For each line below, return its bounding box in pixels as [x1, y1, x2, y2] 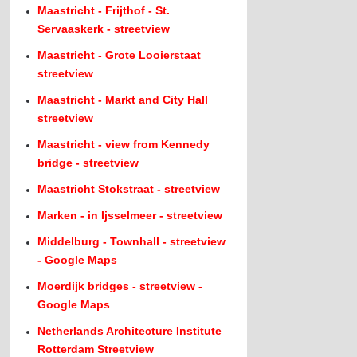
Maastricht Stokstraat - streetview [37, 182, 221, 195]
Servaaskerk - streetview [37, 22, 171, 35]
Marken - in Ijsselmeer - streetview [37, 209, 223, 222]
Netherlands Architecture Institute [37, 324, 222, 337]
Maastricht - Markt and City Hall [37, 93, 209, 106]
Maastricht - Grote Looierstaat [37, 49, 202, 61]
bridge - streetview [37, 156, 139, 169]
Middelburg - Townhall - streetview [37, 235, 226, 248]
